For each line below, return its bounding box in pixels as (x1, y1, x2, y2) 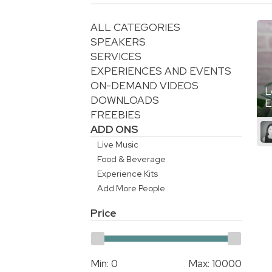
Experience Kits (97, 168, 158, 179)
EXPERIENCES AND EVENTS (90, 64, 232, 78)
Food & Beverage (97, 153, 166, 165)
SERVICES (90, 49, 142, 63)
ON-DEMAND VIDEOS (90, 78, 199, 92)
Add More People (97, 182, 165, 194)
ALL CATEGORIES (90, 20, 181, 34)
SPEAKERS (90, 35, 146, 49)
